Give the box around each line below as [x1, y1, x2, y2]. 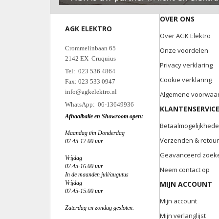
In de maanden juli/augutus [65, 171, 130, 178]
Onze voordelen [160, 46, 208, 55]
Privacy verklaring [160, 61, 213, 69]
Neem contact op [160, 165, 210, 174]
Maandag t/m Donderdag [65, 130, 125, 136]
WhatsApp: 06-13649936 [65, 101, 134, 108]
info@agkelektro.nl [65, 88, 117, 95]
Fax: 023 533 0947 [65, 78, 115, 85]
